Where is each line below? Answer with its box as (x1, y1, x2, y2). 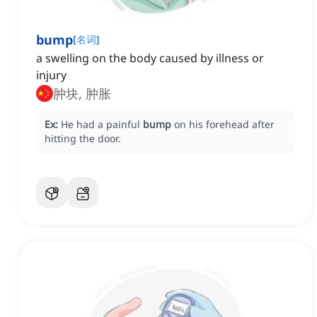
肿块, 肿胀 (53, 85, 111, 103)
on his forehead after (174, 117, 275, 132)
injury (36, 67, 67, 83)
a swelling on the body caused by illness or (36, 50, 264, 67)
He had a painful (61, 117, 143, 132)
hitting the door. (45, 132, 121, 146)
